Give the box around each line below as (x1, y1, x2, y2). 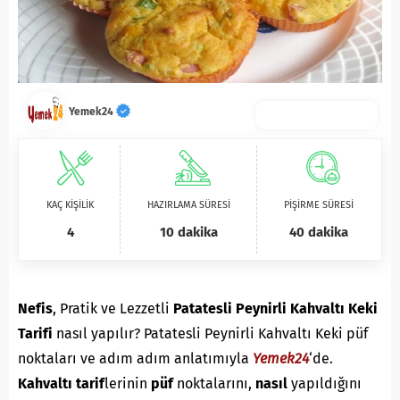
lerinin (104, 375, 151, 392)
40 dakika (288, 224, 348, 240)
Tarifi (18, 325, 53, 342)
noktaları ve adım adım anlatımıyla (18, 350, 253, 367)
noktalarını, (173, 375, 255, 392)
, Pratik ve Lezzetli (53, 300, 173, 317)
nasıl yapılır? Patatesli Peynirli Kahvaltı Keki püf (53, 325, 368, 342)
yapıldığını (287, 375, 362, 392)
